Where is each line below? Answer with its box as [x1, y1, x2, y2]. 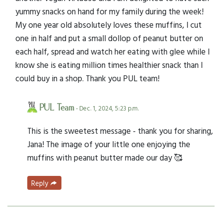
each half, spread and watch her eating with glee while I [15, 45, 210, 57]
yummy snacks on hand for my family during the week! [15, 4, 204, 17]
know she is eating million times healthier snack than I [15, 58, 203, 71]
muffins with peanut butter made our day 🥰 [27, 151, 182, 164]
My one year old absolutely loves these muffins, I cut [15, 18, 202, 31]
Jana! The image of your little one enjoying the [27, 137, 190, 150]
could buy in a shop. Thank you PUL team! [15, 71, 160, 84]
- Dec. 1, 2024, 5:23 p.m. [74, 103, 139, 113]
